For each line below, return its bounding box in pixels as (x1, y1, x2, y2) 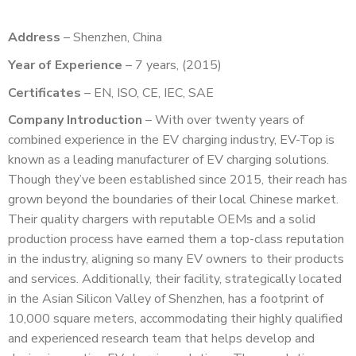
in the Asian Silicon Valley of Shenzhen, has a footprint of (8, 290, 323, 308)
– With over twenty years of (142, 111, 304, 130)
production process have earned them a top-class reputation (8, 230, 344, 249)
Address (8, 29, 60, 47)
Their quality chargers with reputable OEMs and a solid (8, 211, 315, 229)
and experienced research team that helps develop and (8, 330, 315, 348)
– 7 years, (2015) (122, 56, 225, 75)
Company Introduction (8, 111, 142, 130)
